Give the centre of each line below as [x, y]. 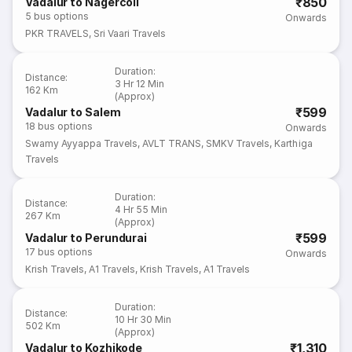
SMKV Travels [238, 143]
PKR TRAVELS [57, 33]
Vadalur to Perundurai [86, 238]
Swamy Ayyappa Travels [82, 143]
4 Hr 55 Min [141, 209]
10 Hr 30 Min [143, 319]
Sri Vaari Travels [130, 33]
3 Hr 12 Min [140, 84]
